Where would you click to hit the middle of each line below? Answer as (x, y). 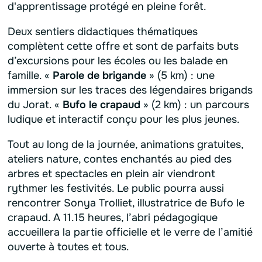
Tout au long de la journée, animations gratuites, (125, 144)
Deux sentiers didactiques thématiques (102, 31)
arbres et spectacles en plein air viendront (111, 173)
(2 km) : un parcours (199, 104)
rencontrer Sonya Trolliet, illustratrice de (108, 203)
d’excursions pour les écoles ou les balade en (118, 61)
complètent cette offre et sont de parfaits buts (123, 46)
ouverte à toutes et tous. (68, 247)
